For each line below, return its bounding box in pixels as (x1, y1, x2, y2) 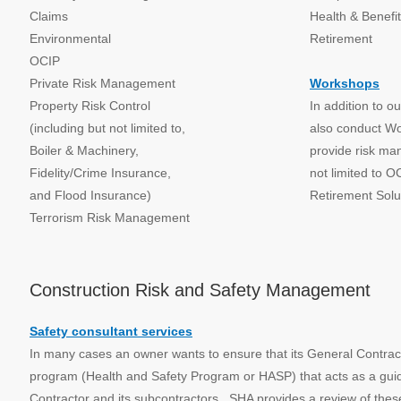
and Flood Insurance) (30, 188, 151, 202)
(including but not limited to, (30, 121, 185, 135)
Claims (30, 9, 68, 23)
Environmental (30, 31, 111, 46)
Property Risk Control (30, 98, 150, 113)
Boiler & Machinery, (30, 143, 139, 158)
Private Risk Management (30, 76, 175, 90)
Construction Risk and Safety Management (30, 280, 371, 300)
